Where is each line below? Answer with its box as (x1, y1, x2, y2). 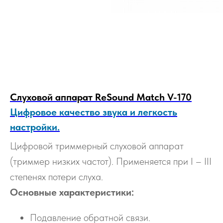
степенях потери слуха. (10, 171, 103, 183)
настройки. (10, 121, 60, 133)
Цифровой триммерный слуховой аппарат (10, 140, 184, 152)
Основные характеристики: (10, 186, 134, 199)
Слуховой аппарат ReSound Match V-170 (10, 91, 192, 104)
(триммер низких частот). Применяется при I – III (10, 155, 212, 168)
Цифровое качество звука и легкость (10, 106, 177, 118)
